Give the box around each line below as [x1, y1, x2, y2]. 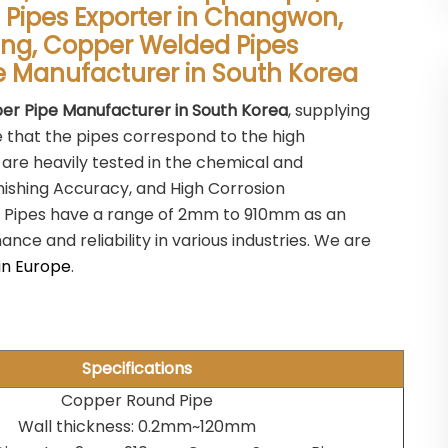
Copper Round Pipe [61, 389, 213, 412]
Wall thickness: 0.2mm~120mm [18, 415, 256, 438]
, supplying [288, 99, 370, 122]
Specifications [82, 357, 192, 380]
